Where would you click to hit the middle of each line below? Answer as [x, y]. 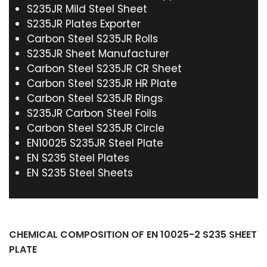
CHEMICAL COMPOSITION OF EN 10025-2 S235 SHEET [133, 235]
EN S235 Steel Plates [78, 158]
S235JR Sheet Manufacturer [98, 54]
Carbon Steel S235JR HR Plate [102, 83]
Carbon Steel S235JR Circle [96, 128]
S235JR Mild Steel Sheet [87, 9]
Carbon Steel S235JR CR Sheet [104, 69]
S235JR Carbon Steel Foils [92, 113]
